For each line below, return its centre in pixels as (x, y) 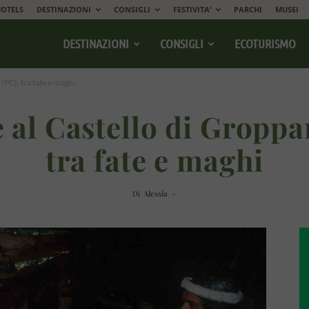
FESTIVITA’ (192, 9)
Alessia (156, 193)
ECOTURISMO (265, 43)
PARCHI (248, 9)
